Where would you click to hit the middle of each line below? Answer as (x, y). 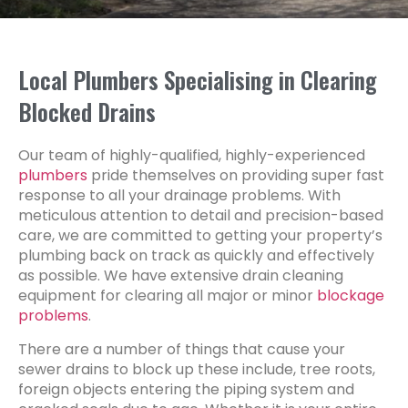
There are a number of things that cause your (182, 349)
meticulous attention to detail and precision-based (201, 216)
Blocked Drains (87, 112)
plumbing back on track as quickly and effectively (196, 256)
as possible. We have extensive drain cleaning (181, 276)
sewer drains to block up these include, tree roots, (197, 369)
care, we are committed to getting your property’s (200, 236)
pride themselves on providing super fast (236, 176)
